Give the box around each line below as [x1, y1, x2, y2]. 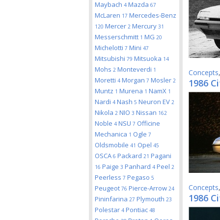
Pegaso [127, 173, 151, 182]
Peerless [95, 173, 123, 182]
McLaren [95, 11, 122, 20]
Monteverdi [117, 65, 153, 74]
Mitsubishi [95, 54, 127, 63]
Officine [137, 119, 160, 128]
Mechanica [95, 130, 129, 138]
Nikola [95, 108, 115, 117]
